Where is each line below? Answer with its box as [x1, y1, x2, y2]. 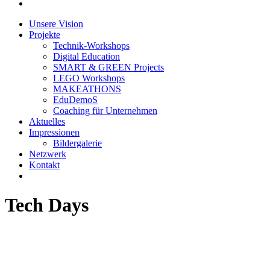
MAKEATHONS [53, 84, 121, 94]
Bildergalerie [53, 138, 102, 148]
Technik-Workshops [53, 40, 130, 51]
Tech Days [5, 194, 89, 216]
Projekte [29, 30, 60, 40]
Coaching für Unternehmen [53, 105, 157, 116]
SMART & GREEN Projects [53, 62, 164, 72]
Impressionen [29, 127, 80, 137]
